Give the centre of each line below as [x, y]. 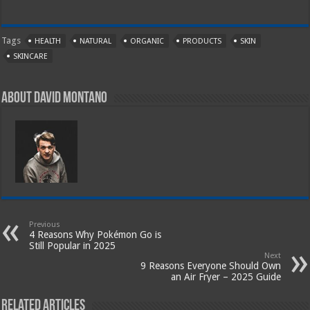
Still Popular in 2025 [73, 245]
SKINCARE [31, 56]
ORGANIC [147, 41]
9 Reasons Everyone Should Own [210, 265]
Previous [45, 224]
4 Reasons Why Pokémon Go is [95, 234]
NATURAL [96, 41]
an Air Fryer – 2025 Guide [226, 276]
